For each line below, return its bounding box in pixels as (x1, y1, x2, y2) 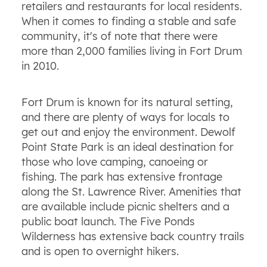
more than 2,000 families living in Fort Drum (21, 44, 242, 58)
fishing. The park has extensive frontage (21, 170, 222, 184)
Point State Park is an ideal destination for (21, 140, 234, 154)
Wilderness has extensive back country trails (21, 229, 244, 244)
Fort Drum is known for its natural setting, (21, 95, 233, 110)
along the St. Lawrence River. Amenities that (21, 185, 241, 199)
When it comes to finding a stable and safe (21, 14, 236, 29)
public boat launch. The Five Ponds (21, 215, 195, 229)
